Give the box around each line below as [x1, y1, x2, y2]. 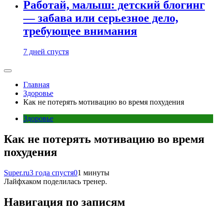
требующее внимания [23, 25, 137, 38]
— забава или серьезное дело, [23, 12, 178, 25]
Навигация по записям [4, 195, 125, 208]
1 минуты [77, 169, 109, 177]
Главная [23, 80, 49, 89]
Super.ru [4, 169, 30, 177]
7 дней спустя [23, 47, 69, 56]
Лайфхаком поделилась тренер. [4, 177, 107, 186]
